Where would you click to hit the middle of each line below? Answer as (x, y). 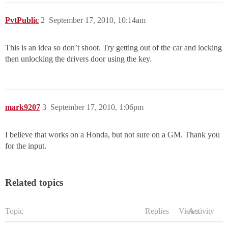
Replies (157, 211)
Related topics (34, 183)
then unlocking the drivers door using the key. (78, 59)
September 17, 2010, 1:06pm (97, 107)
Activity (201, 211)
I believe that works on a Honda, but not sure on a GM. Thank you (112, 135)
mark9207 (23, 107)
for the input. (26, 146)
